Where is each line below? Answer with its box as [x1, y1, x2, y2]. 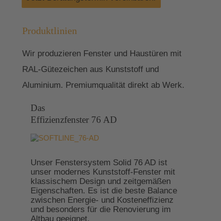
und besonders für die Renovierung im [30, 204, 171, 215]
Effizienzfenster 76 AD [30, 114, 117, 125]
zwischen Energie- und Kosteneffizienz [30, 195, 174, 205]
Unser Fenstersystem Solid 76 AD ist [30, 157, 167, 168]
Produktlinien [22, 25, 77, 37]
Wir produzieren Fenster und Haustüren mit [22, 48, 182, 59]
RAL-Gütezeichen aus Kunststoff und [22, 64, 159, 74]
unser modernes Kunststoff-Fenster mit [30, 167, 175, 177]
